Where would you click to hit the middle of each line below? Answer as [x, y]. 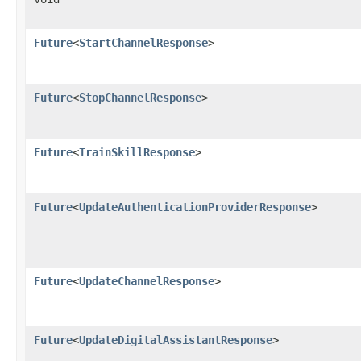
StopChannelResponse [140, 97]
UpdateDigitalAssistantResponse [176, 340]
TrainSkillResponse [137, 152]
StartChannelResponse [143, 42]
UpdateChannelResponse [147, 281]
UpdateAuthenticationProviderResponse [195, 207]
